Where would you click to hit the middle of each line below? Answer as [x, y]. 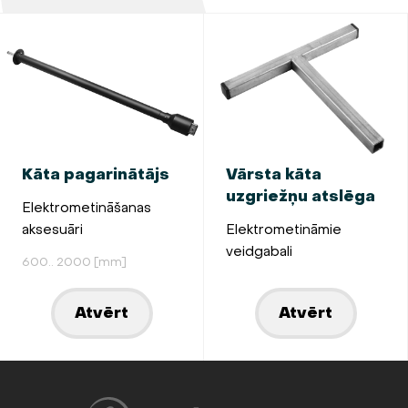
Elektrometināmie [284, 230]
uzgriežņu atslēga [301, 197]
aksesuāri [52, 230]
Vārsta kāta [274, 175]
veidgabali [259, 252]
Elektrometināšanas [87, 208]
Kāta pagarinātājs [96, 175]
